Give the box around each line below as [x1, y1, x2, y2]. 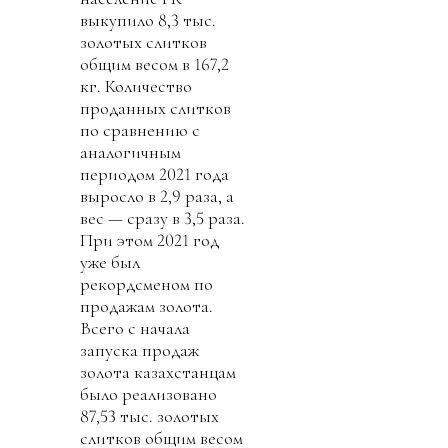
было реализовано [80, 383, 217, 406]
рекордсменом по [80, 273, 213, 296]
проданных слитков [80, 97, 231, 120]
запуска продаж [80, 339, 199, 362]
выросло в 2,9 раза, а [80, 185, 234, 208]
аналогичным [80, 141, 181, 164]
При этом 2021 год [80, 229, 219, 252]
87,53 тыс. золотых [80, 405, 219, 428]
